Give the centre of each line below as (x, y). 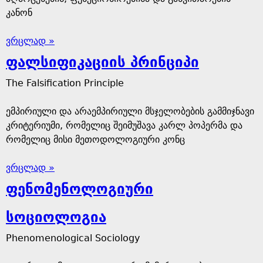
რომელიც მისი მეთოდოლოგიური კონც (95, 139)
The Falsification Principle (65, 83)
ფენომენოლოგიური (80, 189)
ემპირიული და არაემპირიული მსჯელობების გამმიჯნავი (130, 111)
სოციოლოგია (56, 217)
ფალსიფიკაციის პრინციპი (102, 62)
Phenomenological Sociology (73, 238)
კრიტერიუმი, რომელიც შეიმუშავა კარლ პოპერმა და (124, 125)
